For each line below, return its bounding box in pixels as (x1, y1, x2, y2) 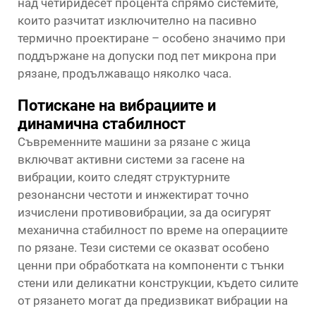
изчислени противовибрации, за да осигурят (18, 205, 271, 219)
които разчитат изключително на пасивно (18, 13, 257, 28)
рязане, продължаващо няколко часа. (18, 66, 231, 80)
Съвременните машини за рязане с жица (18, 135, 250, 149)
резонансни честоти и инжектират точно (18, 188, 249, 202)
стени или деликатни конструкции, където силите (18, 276, 298, 290)
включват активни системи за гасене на (18, 152, 245, 166)
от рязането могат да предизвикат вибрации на (18, 293, 288, 308)
